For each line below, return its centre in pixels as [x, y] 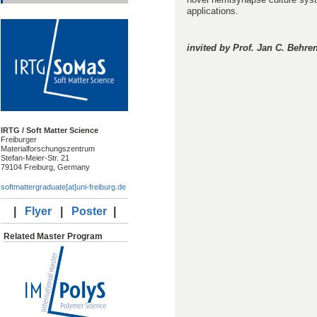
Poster [89, 211]
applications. [213, 11]
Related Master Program [53, 236]
